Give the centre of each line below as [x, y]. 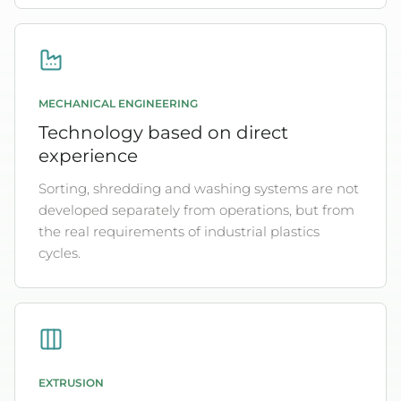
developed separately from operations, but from [196, 210]
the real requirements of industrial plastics [179, 231]
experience [88, 156]
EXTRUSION [71, 383]
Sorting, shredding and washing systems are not [199, 188]
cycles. [60, 253]
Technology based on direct [163, 132]
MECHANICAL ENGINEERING [118, 104]
